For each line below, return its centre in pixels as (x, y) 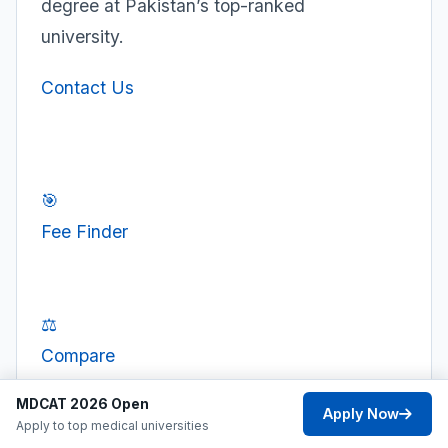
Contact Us (87, 88)
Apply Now (361, 413)
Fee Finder (84, 232)
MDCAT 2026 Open (82, 403)
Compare (78, 356)
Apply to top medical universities (112, 425)
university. (82, 37)
